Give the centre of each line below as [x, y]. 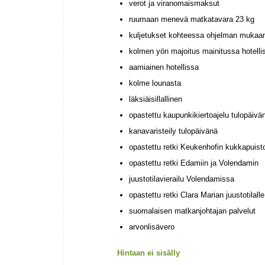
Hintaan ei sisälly [148, 253]
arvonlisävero [152, 227]
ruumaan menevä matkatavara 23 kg [192, 20]
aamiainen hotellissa [164, 67]
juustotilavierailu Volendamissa [182, 179]
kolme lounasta [155, 83]
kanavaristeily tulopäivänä [173, 131]
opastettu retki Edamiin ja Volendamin [194, 163]
